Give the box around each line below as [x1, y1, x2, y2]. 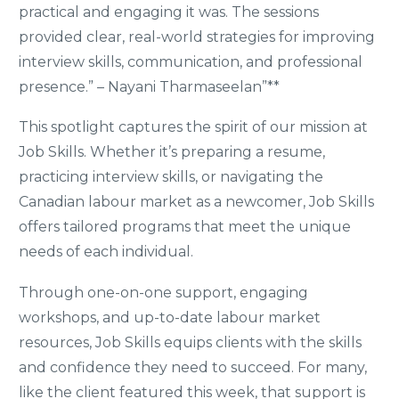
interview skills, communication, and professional [19, 53, 362, 70]
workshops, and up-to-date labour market [19, 308, 321, 326]
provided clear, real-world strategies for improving [19, 28, 375, 45]
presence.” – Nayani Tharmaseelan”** [19, 77, 280, 95]
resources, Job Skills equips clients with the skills [19, 333, 362, 351]
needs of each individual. [19, 243, 193, 261]
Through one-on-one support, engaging [19, 283, 308, 301]
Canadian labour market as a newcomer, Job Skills [19, 193, 374, 211]
